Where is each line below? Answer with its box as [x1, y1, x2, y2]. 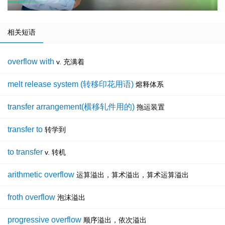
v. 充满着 [56, 58, 84, 66]
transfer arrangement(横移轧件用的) [8, 102, 135, 111]
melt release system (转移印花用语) [8, 80, 134, 89]
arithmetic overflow [8, 170, 74, 179]
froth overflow [8, 193, 55, 202]
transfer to [8, 125, 43, 134]
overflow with [8, 57, 54, 66]
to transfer [8, 148, 43, 157]
